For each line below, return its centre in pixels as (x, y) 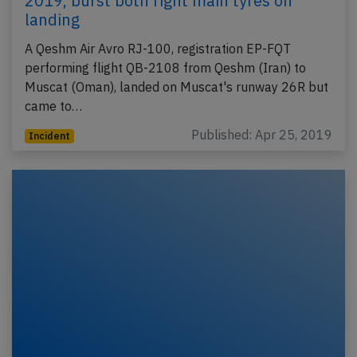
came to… (53, 106)
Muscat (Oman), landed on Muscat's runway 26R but (177, 87)
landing (52, 20)
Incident (49, 136)
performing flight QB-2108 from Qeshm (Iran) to (165, 68)
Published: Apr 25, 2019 (262, 135)
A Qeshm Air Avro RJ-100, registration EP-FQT (158, 49)
